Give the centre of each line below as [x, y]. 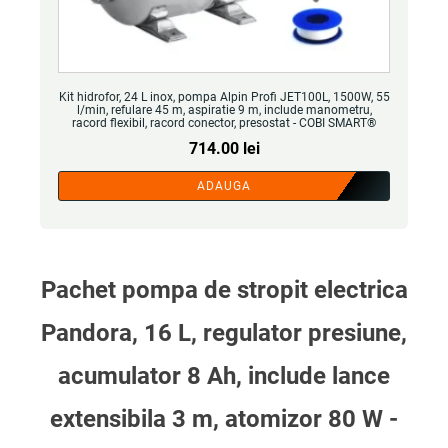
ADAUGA [224, 186]
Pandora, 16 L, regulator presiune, [224, 333]
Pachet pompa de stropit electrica [224, 290]
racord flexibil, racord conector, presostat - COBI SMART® [224, 123]
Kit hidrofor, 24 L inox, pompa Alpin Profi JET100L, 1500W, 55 [224, 97]
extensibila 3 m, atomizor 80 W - [224, 419]
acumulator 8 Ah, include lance [224, 376]
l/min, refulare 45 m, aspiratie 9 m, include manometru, [224, 110]
